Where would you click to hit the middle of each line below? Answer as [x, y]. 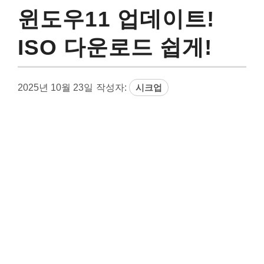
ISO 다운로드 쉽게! [115, 47]
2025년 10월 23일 [55, 87]
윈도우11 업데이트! [116, 19]
